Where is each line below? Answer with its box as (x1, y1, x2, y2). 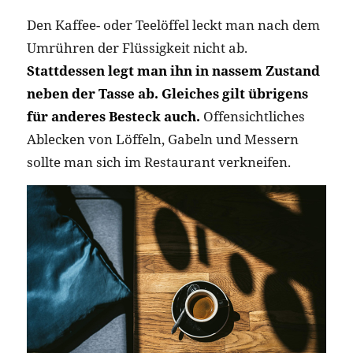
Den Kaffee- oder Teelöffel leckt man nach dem (26, 16, 320, 35)
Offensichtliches (199, 107, 305, 126)
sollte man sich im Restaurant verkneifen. (26, 153, 291, 172)
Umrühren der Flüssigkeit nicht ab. (26, 39, 247, 58)
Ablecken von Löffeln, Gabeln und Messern (26, 130, 299, 149)
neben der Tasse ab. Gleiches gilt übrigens (26, 84, 308, 103)
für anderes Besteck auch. (26, 107, 200, 126)
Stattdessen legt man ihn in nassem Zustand (26, 61, 320, 80)
